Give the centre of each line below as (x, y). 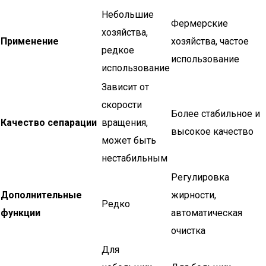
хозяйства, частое (210, 41)
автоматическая (207, 213)
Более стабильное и (216, 114)
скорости (122, 105)
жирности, (194, 195)
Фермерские (199, 23)
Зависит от (125, 87)
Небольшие (128, 15)
